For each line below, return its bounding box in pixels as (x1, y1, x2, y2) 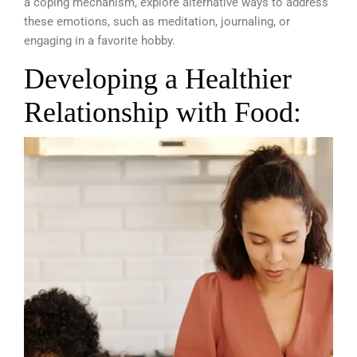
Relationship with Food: (24, 96, 301, 128)
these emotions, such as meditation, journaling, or (24, 14, 290, 29)
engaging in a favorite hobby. (24, 33, 175, 48)
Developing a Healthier (24, 62, 292, 95)
